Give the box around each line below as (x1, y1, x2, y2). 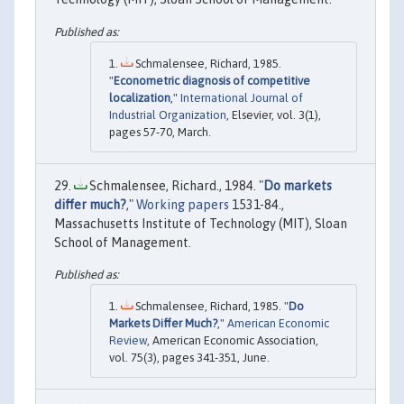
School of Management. (54, 234, 191, 250)
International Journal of (180, 90, 303, 105)
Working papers (136, 197, 229, 212)
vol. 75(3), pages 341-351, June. (109, 351, 270, 365)
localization (109, 90, 170, 105)
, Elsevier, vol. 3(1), (226, 107, 321, 122)
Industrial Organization (109, 107, 226, 122)
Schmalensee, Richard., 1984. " (87, 178, 263, 193)
